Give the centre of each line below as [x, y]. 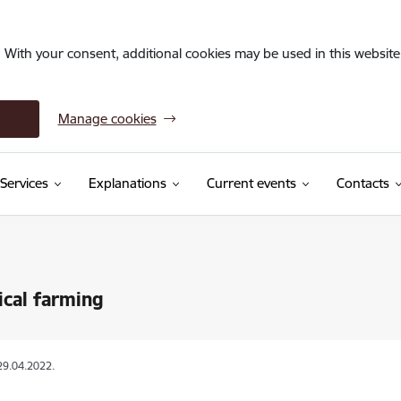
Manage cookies [107, 119]
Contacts [363, 183]
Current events [251, 183]
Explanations [127, 183]
